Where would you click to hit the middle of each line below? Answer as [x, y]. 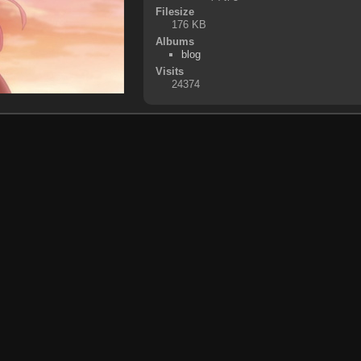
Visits [169, 71]
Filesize [174, 11]
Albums [174, 41]
